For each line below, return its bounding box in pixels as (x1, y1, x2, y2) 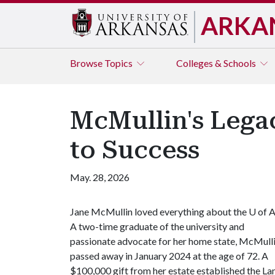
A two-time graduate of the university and (70, 220, 244, 232)
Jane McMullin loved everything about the (70, 206, 249, 217)
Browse (70, 57, 104, 69)
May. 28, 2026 (70, 171, 130, 183)
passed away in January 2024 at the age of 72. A (70, 250, 268, 261)
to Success (70, 136, 199, 165)
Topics (104, 57, 134, 69)
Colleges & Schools (176, 57, 258, 69)
